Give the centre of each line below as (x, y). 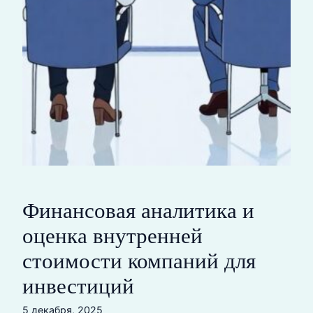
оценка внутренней (112, 236)
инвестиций (78, 286)
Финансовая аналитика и (138, 211)
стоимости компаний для (139, 261)
